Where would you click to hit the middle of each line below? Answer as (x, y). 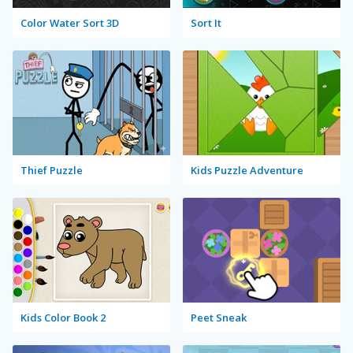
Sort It (206, 22)
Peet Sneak (219, 317)
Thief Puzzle (52, 170)
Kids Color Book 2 (63, 317)
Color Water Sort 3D (70, 22)
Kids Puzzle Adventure (247, 170)
